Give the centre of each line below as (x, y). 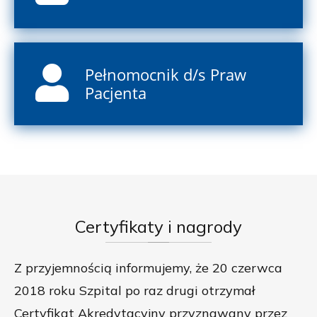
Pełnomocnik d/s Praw (166, 74)
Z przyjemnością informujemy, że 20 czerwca (148, 268)
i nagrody (203, 227)
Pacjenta (116, 93)
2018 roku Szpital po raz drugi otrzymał (134, 291)
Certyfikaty (119, 227)
